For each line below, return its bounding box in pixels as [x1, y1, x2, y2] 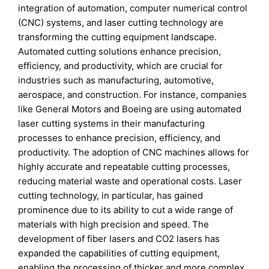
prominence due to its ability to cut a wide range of [18, 204, 234, 216]
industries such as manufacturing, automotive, [18, 74, 214, 86]
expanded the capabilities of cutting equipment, [18, 247, 220, 259]
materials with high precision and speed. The [18, 219, 210, 231]
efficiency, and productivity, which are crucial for [18, 60, 223, 72]
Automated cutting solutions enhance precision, [18, 46, 222, 58]
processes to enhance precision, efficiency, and [18, 132, 221, 144]
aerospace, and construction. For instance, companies [18, 89, 247, 101]
